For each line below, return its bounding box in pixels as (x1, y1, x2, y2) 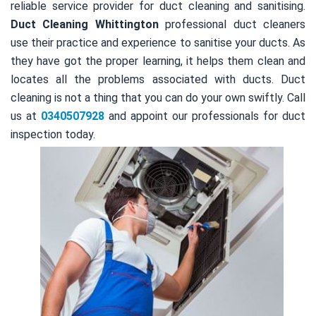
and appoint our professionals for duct (104, 109, 305, 123)
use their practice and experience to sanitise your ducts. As (11, 35, 305, 49)
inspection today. (11, 127, 95, 141)
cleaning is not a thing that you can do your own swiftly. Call (11, 90, 305, 104)
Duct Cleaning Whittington (11, 17, 159, 31)
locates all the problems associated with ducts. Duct (11, 72, 305, 86)
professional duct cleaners (158, 17, 306, 31)
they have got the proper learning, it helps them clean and (11, 54, 305, 68)
